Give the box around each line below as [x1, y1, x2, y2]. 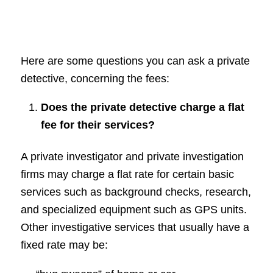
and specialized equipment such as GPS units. [20, 204, 247, 216]
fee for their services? [40, 119, 155, 132]
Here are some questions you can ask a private [20, 55, 250, 68]
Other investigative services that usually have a [20, 221, 249, 234]
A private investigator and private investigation [20, 151, 244, 163]
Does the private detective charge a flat [40, 101, 244, 114]
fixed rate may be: [20, 239, 108, 252]
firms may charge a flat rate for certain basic [20, 168, 234, 181]
